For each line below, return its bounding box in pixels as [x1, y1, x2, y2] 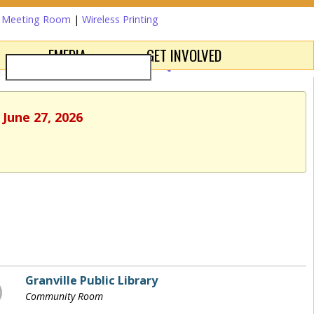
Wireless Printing [82, 13, 158, 26]
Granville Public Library [25, 273, 158, 288]
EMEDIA [48, 44, 86, 66]
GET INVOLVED [146, 44, 222, 66]
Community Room [25, 289, 104, 303]
